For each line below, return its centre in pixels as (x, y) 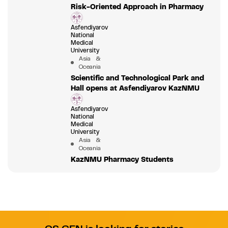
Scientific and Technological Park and (137, 78)
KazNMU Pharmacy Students (122, 159)
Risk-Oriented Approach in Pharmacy (137, 6)
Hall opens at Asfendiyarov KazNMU (135, 88)
